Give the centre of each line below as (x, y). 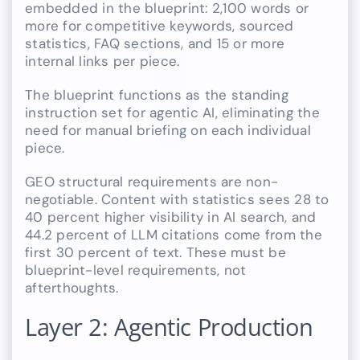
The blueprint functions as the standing (157, 94)
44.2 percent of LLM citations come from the (174, 234)
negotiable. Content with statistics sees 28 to (177, 199)
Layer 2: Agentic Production (169, 327)
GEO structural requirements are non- (152, 181)
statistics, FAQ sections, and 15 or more (155, 43)
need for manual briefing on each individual (168, 130)
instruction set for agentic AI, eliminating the (172, 112)
